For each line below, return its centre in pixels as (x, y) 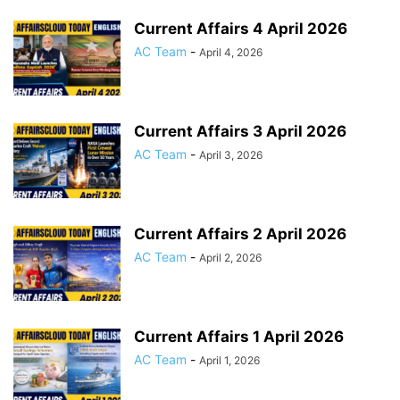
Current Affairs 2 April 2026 (240, 234)
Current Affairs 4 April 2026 (241, 29)
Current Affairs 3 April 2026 (240, 131)
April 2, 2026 (230, 258)
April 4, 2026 (231, 52)
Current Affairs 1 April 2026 (239, 337)
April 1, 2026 (229, 360)
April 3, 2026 (231, 155)
